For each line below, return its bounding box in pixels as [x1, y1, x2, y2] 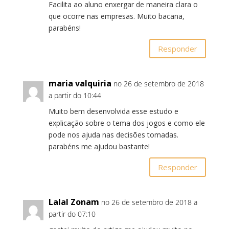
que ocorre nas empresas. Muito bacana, [48, 11, 185, 21]
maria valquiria [48, 78, 111, 89]
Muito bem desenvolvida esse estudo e [48, 106, 178, 116]
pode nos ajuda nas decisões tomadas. [48, 130, 178, 140]
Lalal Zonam [48, 196, 99, 208]
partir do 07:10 [48, 209, 96, 219]
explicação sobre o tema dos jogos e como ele [48, 118, 205, 128]
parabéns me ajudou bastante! [48, 142, 150, 151]
